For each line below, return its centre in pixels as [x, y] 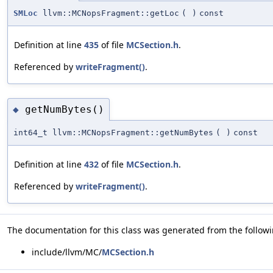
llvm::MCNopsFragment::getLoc [108, 13]
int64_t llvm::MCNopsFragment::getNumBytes [113, 133]
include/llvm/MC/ [67, 252]
